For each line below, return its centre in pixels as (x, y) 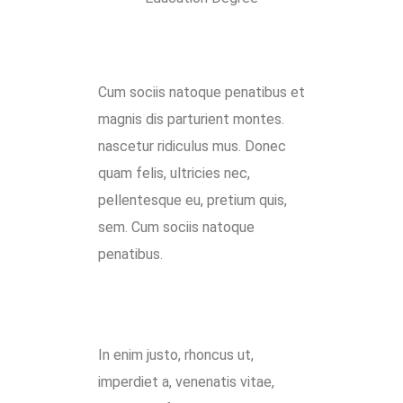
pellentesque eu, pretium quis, (193, 201)
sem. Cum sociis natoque (176, 228)
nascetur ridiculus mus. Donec (192, 147)
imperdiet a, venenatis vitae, (186, 382)
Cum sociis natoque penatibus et (201, 93)
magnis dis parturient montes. (191, 120)
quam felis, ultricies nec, (174, 174)
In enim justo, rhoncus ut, (176, 355)
